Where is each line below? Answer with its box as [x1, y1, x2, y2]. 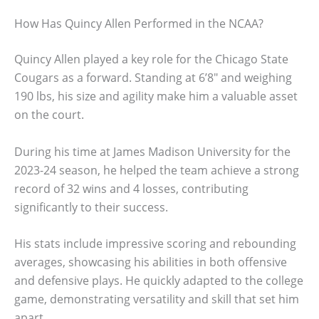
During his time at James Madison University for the [14, 143, 291, 159]
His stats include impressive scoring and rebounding [14, 236, 296, 252]
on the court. [14, 107, 84, 122]
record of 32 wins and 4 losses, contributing [14, 180, 249, 197]
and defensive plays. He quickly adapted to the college [14, 273, 303, 289]
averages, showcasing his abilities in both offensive [14, 254, 287, 271]
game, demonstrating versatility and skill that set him [14, 291, 299, 308]
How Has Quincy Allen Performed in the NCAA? [14, 16, 263, 31]
